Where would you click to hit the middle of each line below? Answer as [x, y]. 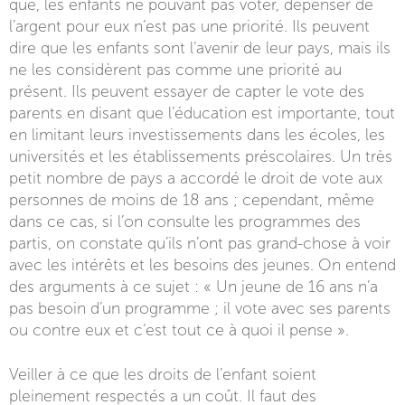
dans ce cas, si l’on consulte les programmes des [185, 222]
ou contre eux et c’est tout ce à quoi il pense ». [179, 330]
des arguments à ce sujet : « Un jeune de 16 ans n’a [193, 287]
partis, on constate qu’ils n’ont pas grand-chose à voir [200, 244]
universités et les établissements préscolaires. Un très [201, 157]
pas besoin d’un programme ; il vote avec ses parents [200, 309]
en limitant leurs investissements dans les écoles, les [197, 135]
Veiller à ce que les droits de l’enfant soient [163, 375]
